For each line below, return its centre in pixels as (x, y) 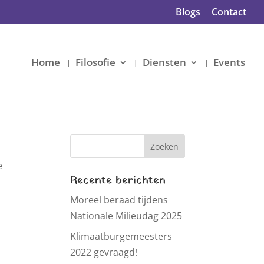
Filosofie (95, 62)
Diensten (164, 62)
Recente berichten (118, 181)
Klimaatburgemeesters (121, 236)
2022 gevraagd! (104, 252)
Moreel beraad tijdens (119, 200)
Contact (229, 12)
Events (229, 62)
